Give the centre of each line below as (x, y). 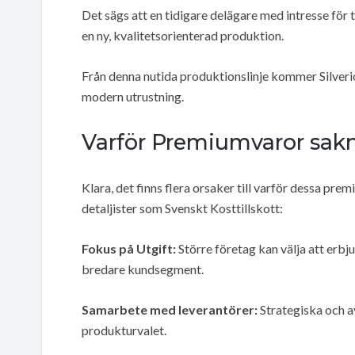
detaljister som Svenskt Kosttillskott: (182, 208)
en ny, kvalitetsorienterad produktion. (183, 35)
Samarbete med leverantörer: (170, 309)
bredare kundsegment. (143, 269)
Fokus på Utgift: (129, 248)
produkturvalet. (124, 330)
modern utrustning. (133, 96)
